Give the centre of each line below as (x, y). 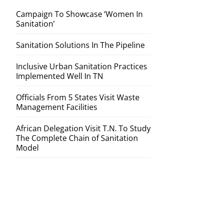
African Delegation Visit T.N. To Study (83, 128)
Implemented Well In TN (59, 76)
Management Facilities (56, 107)
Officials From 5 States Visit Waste (77, 97)
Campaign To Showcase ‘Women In (79, 14)
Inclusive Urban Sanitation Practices (81, 66)
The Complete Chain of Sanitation (77, 138)
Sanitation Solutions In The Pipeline (80, 45)
